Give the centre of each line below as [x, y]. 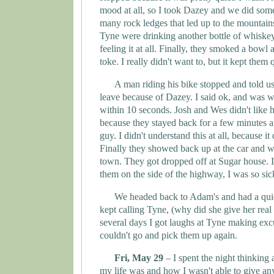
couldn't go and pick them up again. [168, 235]
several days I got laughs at [153, 223]
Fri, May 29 [140, 258]
